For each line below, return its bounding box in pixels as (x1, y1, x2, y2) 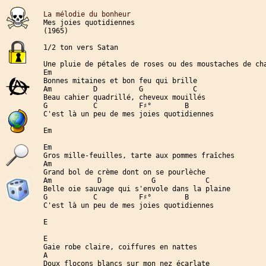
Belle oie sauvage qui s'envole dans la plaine (43, 185, 230, 193)
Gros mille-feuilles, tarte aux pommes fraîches (43, 151, 235, 160)
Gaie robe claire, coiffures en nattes (43, 243, 197, 251)
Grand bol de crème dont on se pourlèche (43, 168, 205, 176)
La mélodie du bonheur (43, 10, 131, 18)
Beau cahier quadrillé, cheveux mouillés (43, 93, 205, 102)
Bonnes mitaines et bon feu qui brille (43, 77, 197, 85)
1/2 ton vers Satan (43, 43, 118, 52)
